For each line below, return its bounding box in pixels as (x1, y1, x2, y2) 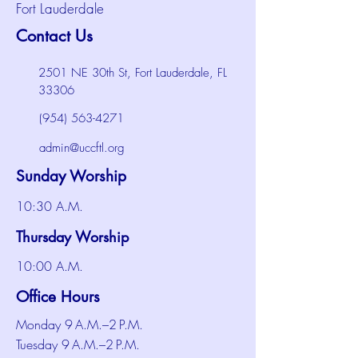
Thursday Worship (16, 227, 129, 246)
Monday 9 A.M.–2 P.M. (16, 316, 143, 333)
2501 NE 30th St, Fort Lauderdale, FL (38, 65, 227, 81)
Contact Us (16, 26, 93, 46)
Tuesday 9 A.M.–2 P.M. (16, 336, 140, 353)
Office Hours (16, 287, 100, 307)
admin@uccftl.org (39, 140, 125, 156)
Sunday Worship (16, 166, 126, 186)
